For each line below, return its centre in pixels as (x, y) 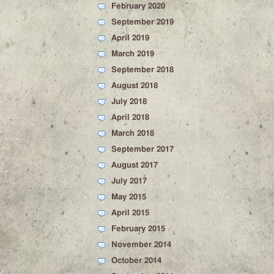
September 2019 (143, 22)
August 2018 (135, 86)
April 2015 (130, 213)
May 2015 (129, 197)
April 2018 (130, 118)
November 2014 (141, 245)
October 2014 (136, 261)
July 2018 (129, 102)
